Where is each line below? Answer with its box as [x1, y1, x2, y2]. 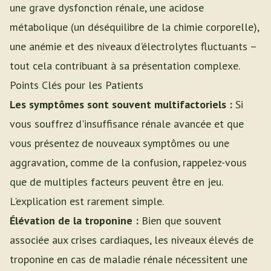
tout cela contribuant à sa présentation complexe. [10, 59, 240, 73]
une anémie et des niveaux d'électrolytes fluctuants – [10, 39, 256, 53]
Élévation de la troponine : [10, 214, 139, 227]
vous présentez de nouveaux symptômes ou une [10, 136, 229, 150]
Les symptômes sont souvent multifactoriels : [10, 97, 232, 111]
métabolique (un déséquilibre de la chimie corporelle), [10, 20, 259, 34]
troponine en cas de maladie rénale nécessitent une [10, 252, 247, 266]
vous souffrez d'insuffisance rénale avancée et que [10, 117, 244, 131]
